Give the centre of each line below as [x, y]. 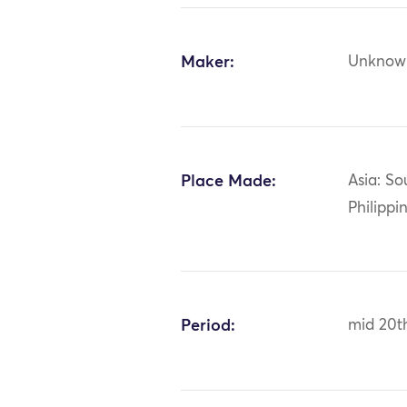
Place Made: [229, 181]
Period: [208, 326]
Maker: [208, 62]
